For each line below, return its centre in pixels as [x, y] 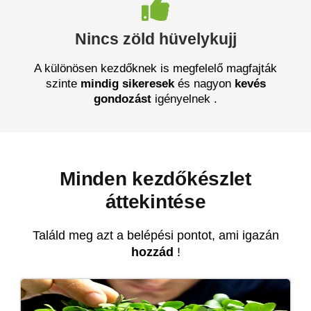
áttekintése [155, 201]
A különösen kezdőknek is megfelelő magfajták [155, 68]
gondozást [123, 99]
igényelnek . [184, 99]
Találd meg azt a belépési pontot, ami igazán [155, 235]
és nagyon [204, 83]
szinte [63, 83]
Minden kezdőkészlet [155, 178]
